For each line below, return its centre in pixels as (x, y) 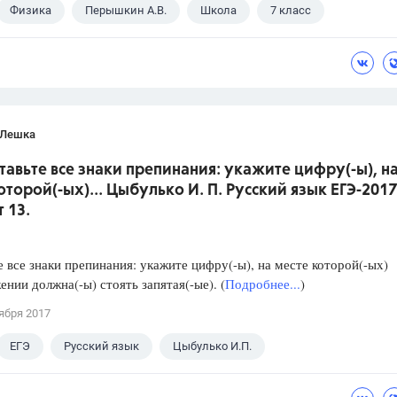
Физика (31, 11)
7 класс (291, 11)
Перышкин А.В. (126, 11)
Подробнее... (263, 284)
